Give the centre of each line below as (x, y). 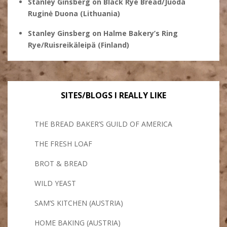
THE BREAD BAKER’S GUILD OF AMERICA (103, 124)
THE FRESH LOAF (63, 144)
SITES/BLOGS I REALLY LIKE (113, 95)
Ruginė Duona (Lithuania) (74, 13)
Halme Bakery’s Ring (141, 33)
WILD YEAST (55, 183)
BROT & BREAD (61, 163)
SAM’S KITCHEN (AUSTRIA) (79, 203)
